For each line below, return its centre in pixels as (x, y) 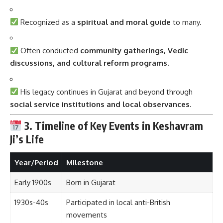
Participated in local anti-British (118, 203)
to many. (186, 22)
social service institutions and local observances (100, 104)
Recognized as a (48, 22)
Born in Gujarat (91, 183)
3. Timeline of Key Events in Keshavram (113, 125)
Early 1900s (33, 183)
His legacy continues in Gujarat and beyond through (106, 92)
